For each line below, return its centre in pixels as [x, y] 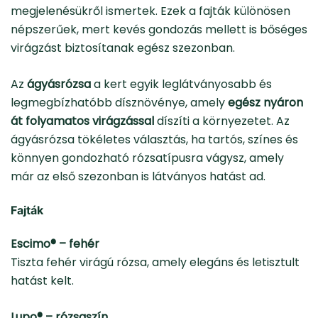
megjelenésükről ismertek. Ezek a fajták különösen [150, 11]
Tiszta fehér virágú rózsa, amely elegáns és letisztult [155, 263]
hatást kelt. [42, 281]
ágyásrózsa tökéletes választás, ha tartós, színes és [154, 140]
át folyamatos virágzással [82, 121]
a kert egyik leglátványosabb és [181, 84]
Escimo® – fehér [55, 244]
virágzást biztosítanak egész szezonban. [123, 48]
